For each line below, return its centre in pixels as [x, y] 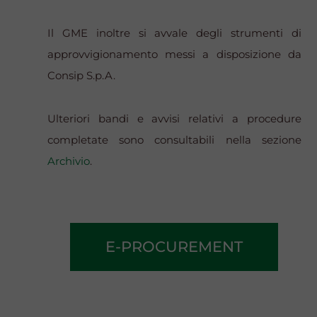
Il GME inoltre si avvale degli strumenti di [174, 33]
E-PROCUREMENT [174, 247]
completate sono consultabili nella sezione [174, 140]
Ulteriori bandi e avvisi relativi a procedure [174, 119]
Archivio [69, 161]
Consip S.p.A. [82, 76]
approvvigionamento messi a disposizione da [174, 54]
